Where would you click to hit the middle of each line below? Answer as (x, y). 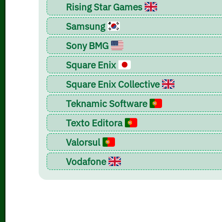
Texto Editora (94, 122)
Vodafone (86, 161)
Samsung (86, 26)
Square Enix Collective (113, 84)
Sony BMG (87, 45)
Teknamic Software (107, 103)
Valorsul (83, 142)
